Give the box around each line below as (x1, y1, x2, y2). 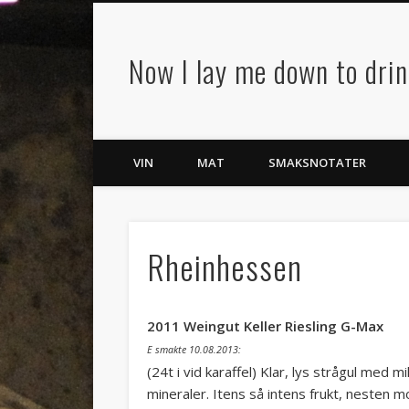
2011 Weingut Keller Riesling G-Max (146, 316, 383, 335)
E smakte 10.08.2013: (146, 342, 241, 356)
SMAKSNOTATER (268, 154, 366, 171)
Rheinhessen (146, 241, 302, 290)
